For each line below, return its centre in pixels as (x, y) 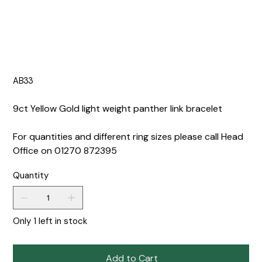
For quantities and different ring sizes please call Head (128, 137)
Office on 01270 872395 (65, 151)
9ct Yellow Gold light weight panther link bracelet (118, 109)
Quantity (31, 176)
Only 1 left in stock (50, 221)
